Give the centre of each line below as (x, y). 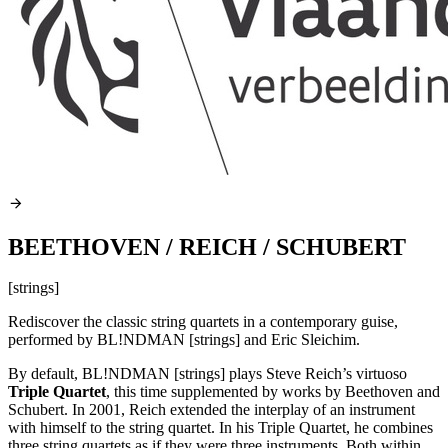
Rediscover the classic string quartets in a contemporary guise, (203, 322)
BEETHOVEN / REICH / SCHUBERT (207, 247)
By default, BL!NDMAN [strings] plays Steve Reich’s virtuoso (207, 374)
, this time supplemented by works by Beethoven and (273, 392)
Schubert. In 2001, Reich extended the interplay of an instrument (211, 410)
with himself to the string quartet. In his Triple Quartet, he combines (220, 428)
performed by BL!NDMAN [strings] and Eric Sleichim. (184, 340)
